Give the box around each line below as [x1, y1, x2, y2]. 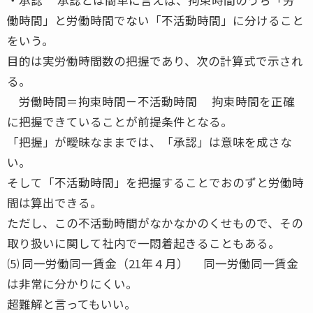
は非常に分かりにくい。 [7, 275, 138, 292]
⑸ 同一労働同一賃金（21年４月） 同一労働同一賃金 [7, 254, 298, 272]
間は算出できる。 [7, 194, 102, 211]
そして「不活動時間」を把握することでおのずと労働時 [7, 173, 304, 191]
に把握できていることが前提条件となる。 [7, 112, 233, 130]
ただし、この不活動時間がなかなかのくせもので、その [7, 214, 303, 231]
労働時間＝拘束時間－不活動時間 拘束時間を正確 [7, 92, 295, 110]
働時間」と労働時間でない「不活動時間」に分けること [7, 11, 304, 29]
